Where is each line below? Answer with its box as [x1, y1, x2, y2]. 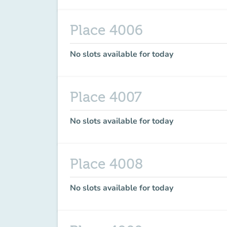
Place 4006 [70, 22, 143, 39]
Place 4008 [70, 156, 143, 172]
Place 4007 [70, 89, 142, 105]
